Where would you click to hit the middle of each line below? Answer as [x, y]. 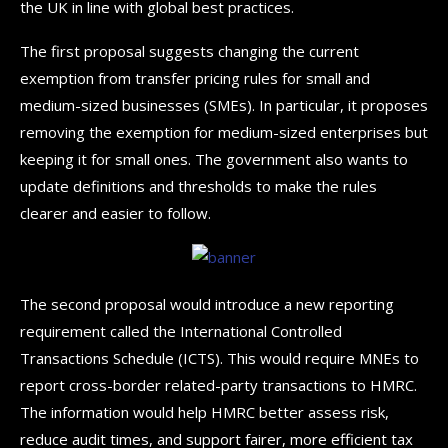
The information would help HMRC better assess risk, [204, 411]
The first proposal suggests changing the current [189, 50]
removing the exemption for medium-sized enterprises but [224, 131]
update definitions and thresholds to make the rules [198, 185]
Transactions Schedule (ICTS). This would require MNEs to [219, 357]
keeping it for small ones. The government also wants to [214, 158]
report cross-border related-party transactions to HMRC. [218, 384]
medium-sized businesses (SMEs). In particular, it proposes [224, 104]
